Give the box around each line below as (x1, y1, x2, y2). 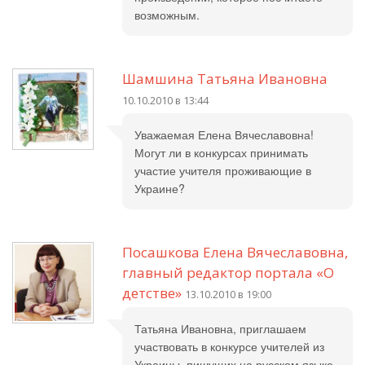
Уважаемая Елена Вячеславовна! (134, 126, 314, 143)
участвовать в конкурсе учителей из (134, 338, 324, 354)
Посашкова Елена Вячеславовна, (122, 243, 348, 262)
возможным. (134, 7, 200, 23)
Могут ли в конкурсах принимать (134, 144, 308, 161)
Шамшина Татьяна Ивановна (122, 69, 328, 88)
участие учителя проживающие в (134, 162, 311, 178)
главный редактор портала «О (122, 263, 334, 282)
